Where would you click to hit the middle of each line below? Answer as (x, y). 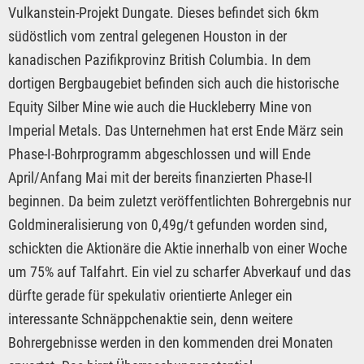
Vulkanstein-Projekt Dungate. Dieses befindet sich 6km (164, 12)
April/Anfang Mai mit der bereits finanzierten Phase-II (160, 177)
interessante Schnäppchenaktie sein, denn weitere (150, 318)
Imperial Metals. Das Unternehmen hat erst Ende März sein (176, 130)
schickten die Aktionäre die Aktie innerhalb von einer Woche (178, 248)
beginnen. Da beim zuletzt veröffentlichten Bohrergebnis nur (180, 201)
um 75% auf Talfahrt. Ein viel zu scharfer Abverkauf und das (180, 271)
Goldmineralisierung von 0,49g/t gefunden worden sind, (168, 224)
